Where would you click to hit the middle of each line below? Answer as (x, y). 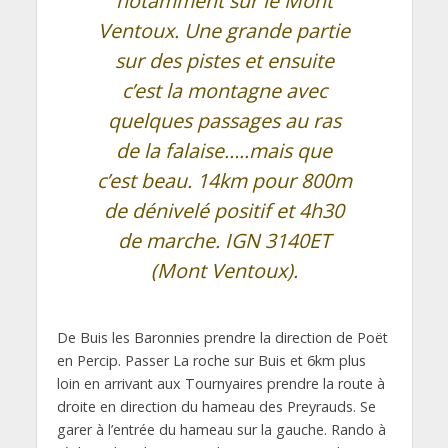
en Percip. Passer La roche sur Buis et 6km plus (211, 360)
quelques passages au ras (224, 120)
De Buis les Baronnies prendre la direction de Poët (222, 337)
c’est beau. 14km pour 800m (224, 180)
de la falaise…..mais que (224, 150)
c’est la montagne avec (224, 90)
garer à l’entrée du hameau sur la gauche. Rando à (221, 429)
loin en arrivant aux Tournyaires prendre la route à (220, 383)
